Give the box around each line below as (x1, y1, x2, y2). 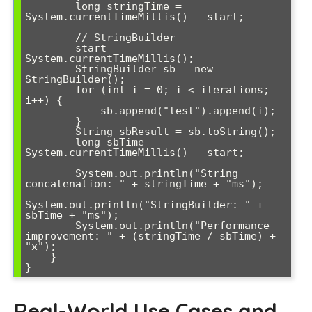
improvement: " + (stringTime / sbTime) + (25, 229, 276, 242)
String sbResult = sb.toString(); (25, 125, 75, 138)
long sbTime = (25, 135, 75, 148)
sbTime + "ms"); (25, 208, 119, 221)
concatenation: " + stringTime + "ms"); (25, 177, 263, 190)
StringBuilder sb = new (25, 62, 75, 75)
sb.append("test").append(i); (25, 104, 100, 117)
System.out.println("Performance (25, 219, 75, 232)
